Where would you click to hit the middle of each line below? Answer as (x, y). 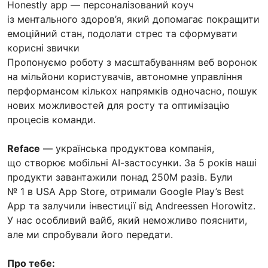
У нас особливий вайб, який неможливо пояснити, (127, 220)
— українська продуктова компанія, (127, 148)
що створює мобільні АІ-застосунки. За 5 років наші (132, 162)
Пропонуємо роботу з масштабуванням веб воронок (132, 62)
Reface (24, 148)
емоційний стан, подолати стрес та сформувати (122, 33)
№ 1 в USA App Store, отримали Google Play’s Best (126, 191)
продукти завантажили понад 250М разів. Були (120, 177)
